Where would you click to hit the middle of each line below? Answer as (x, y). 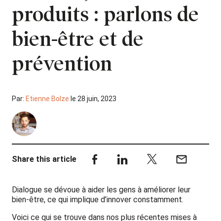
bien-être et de (78, 39)
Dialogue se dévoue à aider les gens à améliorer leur (101, 189)
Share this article (44, 159)
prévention (62, 63)
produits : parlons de (105, 14)
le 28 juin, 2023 (93, 98)
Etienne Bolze (47, 98)
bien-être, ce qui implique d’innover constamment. (98, 199)
